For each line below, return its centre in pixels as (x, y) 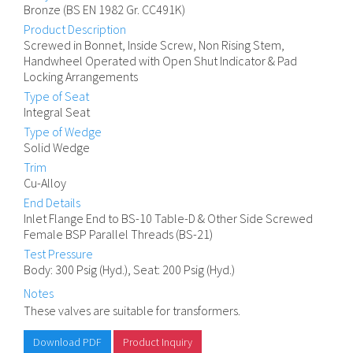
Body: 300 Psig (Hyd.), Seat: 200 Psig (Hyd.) (129, 269)
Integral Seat (57, 112)
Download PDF (67, 342)
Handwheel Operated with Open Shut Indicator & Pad (160, 61)
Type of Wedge (63, 132)
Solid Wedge (57, 147)
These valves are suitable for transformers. (132, 310)
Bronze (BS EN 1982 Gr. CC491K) (104, 9)
